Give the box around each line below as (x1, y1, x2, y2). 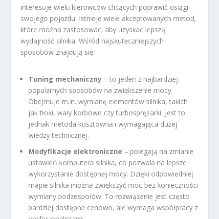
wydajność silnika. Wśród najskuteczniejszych (21, 36, 164, 46)
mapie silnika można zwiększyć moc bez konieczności (28, 180, 198, 190)
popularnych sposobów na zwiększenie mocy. (28, 86, 173, 95)
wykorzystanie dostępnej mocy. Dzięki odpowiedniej (28, 169, 194, 179)
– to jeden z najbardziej (102, 74, 178, 84)
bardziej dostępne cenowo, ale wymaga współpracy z (28, 203, 198, 213)
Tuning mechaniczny (28, 74, 102, 84)
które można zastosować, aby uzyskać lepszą (21, 25, 166, 35)
